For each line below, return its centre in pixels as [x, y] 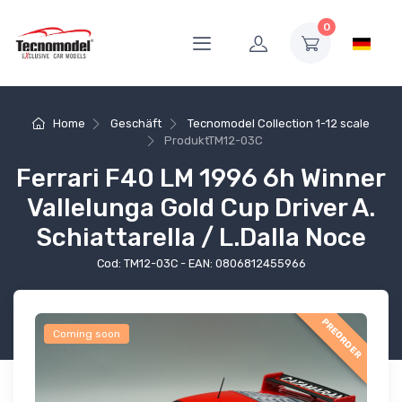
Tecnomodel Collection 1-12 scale [278, 123]
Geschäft [136, 123]
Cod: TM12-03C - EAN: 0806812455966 [201, 264]
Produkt [187, 141]
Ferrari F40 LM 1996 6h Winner [201, 179]
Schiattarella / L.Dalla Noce [201, 238]
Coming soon [87, 334]
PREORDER [341, 338]
